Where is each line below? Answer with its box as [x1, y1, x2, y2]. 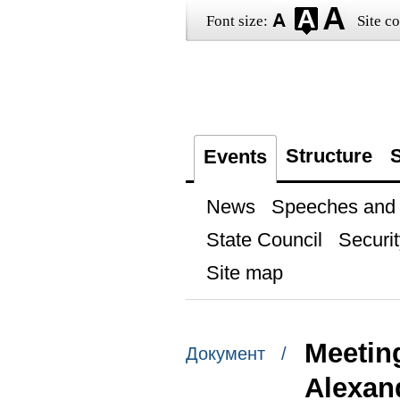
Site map [205, 262, 283, 284]
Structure [285, 145, 372, 167]
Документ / [185, 344, 287, 364]
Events [203, 146, 267, 168]
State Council [205, 229, 322, 251]
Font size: [205, 12, 268, 29]
